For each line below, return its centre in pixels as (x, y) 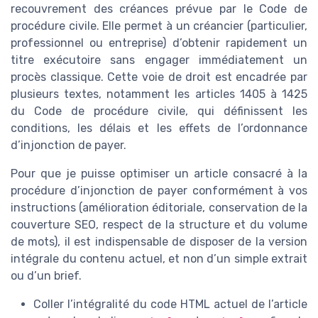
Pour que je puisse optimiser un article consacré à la (159, 174)
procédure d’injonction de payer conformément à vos (159, 191)
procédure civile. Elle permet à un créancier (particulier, (159, 26)
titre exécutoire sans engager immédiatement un (159, 60)
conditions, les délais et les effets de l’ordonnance (159, 128)
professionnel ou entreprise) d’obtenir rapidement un (159, 43)
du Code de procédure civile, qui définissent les (159, 111)
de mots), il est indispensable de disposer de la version (159, 242)
